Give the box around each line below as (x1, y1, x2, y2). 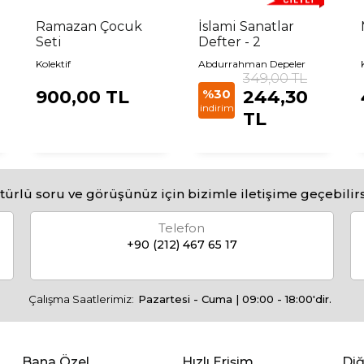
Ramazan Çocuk (36, 19, 142, 35)
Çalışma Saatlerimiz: (28, 292, 134, 306)
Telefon (158, 220, 206, 236)
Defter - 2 (198, 34, 261, 50)
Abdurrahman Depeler (198, 58, 305, 71)
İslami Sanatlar (198, 19, 294, 35)
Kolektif (36, 58, 71, 71)
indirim (199, 102, 234, 115)
